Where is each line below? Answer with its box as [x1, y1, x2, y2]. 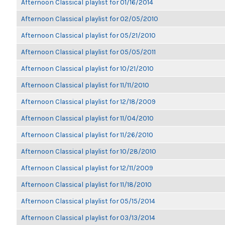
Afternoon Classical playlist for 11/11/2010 [21, 81, 149, 89]
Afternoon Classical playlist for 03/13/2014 [21, 213, 155, 221]
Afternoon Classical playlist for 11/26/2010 [21, 131, 153, 139]
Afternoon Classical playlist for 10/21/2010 [21, 64, 154, 72]
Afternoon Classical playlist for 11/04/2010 [21, 114, 154, 122]
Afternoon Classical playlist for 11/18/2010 [21, 180, 152, 188]
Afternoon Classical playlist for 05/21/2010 [21, 31, 156, 39]
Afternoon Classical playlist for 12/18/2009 [21, 97, 156, 105]
